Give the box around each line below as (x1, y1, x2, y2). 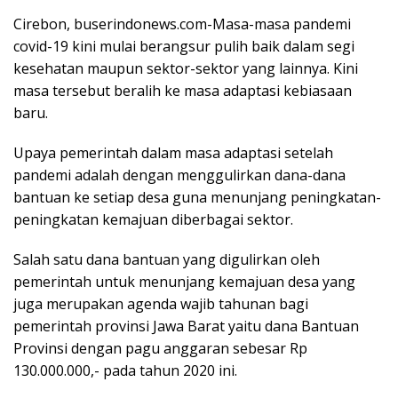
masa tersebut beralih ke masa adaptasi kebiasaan (13, 81, 352, 100)
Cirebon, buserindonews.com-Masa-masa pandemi (13, 14, 351, 34)
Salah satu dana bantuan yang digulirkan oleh (13, 250, 320, 269)
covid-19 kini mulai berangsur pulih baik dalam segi (13, 36, 354, 56)
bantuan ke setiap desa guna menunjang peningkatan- (13, 187, 381, 207)
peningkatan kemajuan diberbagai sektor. (13, 210, 293, 229)
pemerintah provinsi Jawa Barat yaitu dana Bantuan (13, 316, 359, 336)
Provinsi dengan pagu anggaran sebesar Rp (13, 338, 307, 358)
